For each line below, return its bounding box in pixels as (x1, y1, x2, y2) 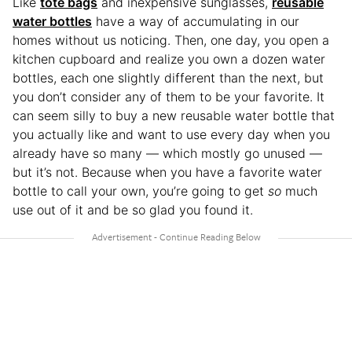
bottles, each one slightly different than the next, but (13, 69, 324, 86)
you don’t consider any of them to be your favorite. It (13, 88, 324, 104)
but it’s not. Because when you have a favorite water (13, 163, 322, 180)
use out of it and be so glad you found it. (13, 201, 253, 218)
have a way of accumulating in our (92, 13, 299, 29)
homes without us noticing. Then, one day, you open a (13, 31, 329, 48)
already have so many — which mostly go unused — (13, 145, 322, 161)
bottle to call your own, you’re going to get (13, 182, 268, 199)
